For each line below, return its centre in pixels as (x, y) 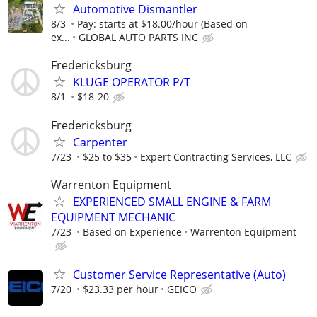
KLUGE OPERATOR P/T (132, 82)
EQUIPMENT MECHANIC (113, 217)
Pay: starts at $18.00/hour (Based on (162, 24)
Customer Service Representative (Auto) (179, 274)
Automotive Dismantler (135, 10)
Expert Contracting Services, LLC (216, 156)
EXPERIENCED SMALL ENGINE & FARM (172, 201)
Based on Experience (132, 231)
